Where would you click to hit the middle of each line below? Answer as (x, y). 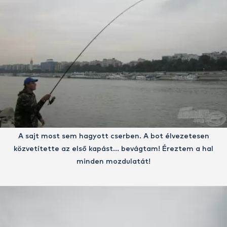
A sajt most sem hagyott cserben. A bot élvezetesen (113, 137)
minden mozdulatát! (113, 162)
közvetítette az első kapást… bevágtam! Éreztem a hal (113, 149)
